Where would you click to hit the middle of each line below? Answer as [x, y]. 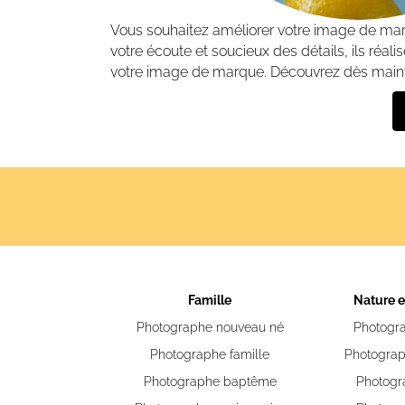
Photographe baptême [210, 381]
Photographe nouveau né [210, 327]
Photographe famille [210, 354]
